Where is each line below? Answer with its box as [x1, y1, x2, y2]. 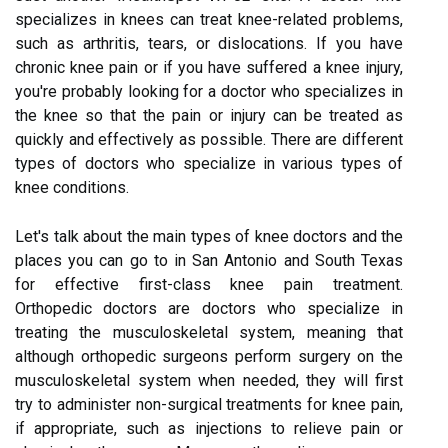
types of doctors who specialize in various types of [15, 153, 403, 173]
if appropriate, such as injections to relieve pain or [15, 418, 403, 438]
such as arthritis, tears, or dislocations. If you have [15, 33, 403, 53]
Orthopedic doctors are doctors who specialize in [15, 298, 403, 318]
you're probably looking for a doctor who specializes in [15, 81, 403, 101]
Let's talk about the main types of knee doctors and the [15, 226, 403, 246]
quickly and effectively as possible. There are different [15, 129, 403, 149]
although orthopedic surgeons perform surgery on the [15, 346, 403, 366]
